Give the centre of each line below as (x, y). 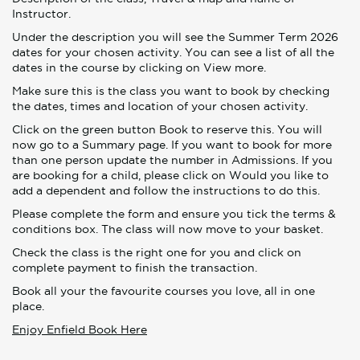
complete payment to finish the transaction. (135, 268)
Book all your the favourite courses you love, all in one (164, 291)
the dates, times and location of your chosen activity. (160, 106)
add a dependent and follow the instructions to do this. (166, 191)
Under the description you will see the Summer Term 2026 (175, 37)
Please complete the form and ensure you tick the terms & (174, 214)
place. (28, 307)
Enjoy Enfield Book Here (80, 330)
